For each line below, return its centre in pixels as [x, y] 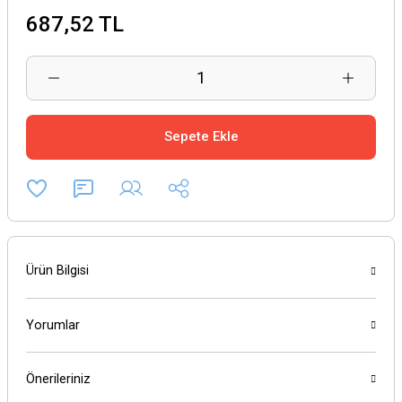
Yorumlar [53, 325]
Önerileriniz [58, 379]
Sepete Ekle [201, 137]
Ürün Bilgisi [57, 271]
